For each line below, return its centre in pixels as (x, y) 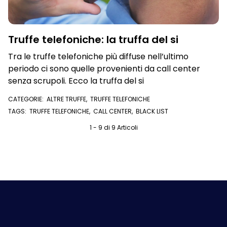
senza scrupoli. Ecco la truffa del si (76, 81)
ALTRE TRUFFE (66, 99)
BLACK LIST (152, 111)
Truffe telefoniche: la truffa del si (93, 40)
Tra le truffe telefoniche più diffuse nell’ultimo (98, 56)
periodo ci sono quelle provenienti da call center (104, 69)
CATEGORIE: (27, 99)
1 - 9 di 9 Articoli (113, 127)
